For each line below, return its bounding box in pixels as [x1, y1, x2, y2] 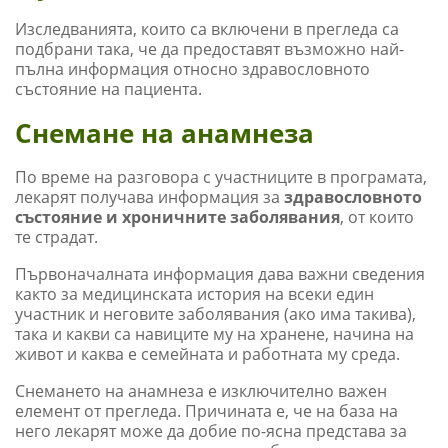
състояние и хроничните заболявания [15, 205, 340, 228]
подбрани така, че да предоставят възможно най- [15, 37, 404, 60]
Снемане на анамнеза [15, 114, 314, 151]
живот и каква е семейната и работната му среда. [15, 343, 400, 366]
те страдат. [15, 225, 98, 248]
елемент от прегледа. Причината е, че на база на [15, 400, 398, 423]
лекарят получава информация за [15, 185, 284, 208]
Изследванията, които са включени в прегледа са [15, 17, 399, 40]
